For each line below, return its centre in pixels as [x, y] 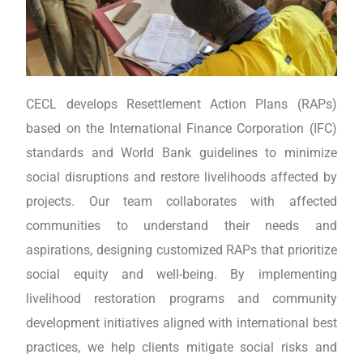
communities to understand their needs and [181, 226]
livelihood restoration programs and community [181, 299]
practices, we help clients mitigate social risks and [181, 348]
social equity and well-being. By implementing [181, 275]
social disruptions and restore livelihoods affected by [181, 177]
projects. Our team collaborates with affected [181, 202]
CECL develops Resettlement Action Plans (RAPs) [181, 105]
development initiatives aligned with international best [181, 323]
